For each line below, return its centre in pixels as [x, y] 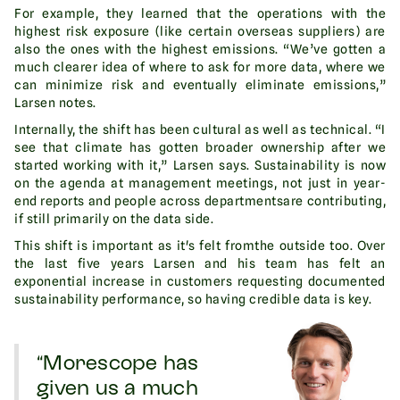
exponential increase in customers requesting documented [200, 282]
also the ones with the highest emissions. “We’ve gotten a [200, 50]
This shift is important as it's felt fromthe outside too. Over [200, 246]
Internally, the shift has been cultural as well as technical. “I [200, 130]
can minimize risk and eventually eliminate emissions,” [200, 85]
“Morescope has [118, 365]
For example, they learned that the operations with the [200, 14]
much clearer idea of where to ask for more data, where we [200, 67]
